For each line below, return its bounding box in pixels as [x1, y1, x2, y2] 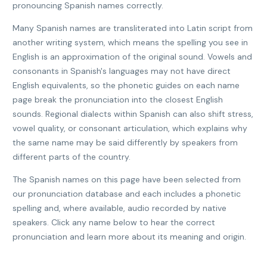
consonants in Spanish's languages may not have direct [13, 66, 231, 76]
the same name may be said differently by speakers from [13, 137, 238, 148]
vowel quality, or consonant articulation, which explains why [13, 123, 247, 133]
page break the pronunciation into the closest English [13, 94, 223, 105]
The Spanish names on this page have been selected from [13, 174, 241, 185]
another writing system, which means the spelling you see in [13, 37, 248, 48]
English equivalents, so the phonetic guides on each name [13, 80, 240, 91]
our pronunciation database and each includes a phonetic [13, 188, 241, 199]
